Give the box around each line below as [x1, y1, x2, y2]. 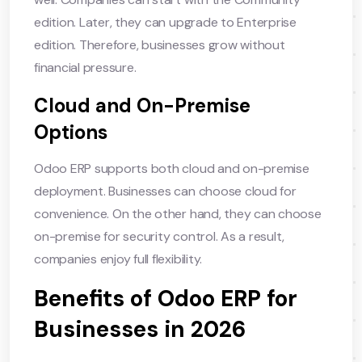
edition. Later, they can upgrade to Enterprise [34, 13, 297, 31]
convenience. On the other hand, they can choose [34, 204, 322, 222]
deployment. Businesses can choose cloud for [34, 182, 297, 200]
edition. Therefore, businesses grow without [34, 36, 285, 53]
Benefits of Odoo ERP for [34, 283, 297, 314]
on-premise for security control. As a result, [34, 227, 285, 245]
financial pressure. [34, 58, 137, 76]
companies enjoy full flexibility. [34, 250, 203, 267]
